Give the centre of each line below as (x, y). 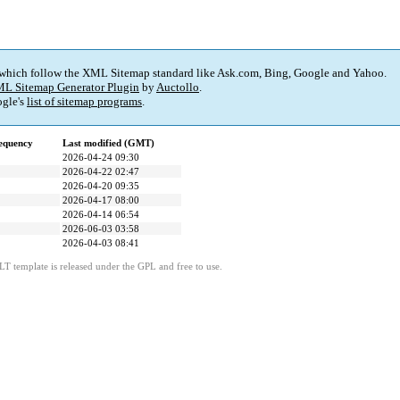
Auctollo (178, 87)
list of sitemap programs (84, 102)
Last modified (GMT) (108, 143)
